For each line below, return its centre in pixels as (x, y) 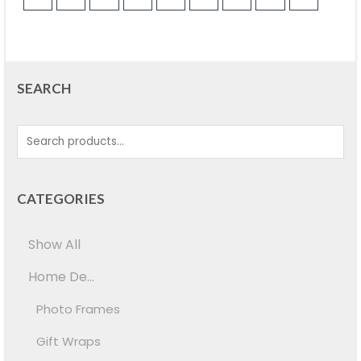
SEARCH (44, 88)
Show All (55, 244)
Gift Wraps (69, 341)
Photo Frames (79, 309)
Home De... (62, 276)
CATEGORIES (61, 198)
